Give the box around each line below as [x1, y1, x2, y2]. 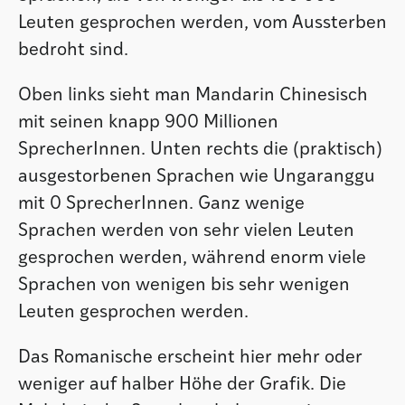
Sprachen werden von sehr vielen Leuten [18, 221, 354, 240]
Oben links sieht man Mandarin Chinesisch [18, 86, 368, 105]
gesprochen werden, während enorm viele [18, 249, 366, 268]
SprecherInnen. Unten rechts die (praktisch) [18, 140, 382, 159]
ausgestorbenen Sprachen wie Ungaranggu [18, 167, 375, 186]
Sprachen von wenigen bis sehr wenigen [18, 276, 350, 295]
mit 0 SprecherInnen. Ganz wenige [18, 194, 305, 213]
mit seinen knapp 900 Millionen [18, 113, 278, 132]
